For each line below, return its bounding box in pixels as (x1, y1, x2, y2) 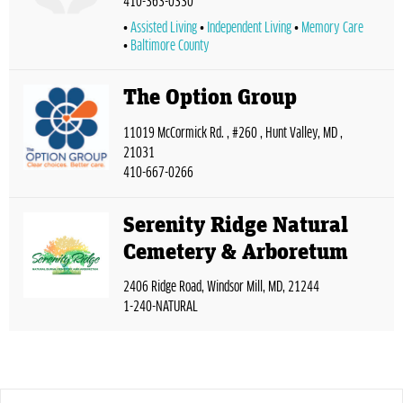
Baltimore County (130, 39, 210, 54)
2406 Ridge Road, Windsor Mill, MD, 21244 (123, 280, 319, 295)
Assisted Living (130, 21, 197, 36)
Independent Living (207, 21, 291, 36)
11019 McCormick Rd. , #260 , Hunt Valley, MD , (123, 125, 343, 140)
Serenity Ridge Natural (123, 213, 348, 237)
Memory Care (301, 21, 363, 36)
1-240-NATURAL (123, 300, 198, 315)
